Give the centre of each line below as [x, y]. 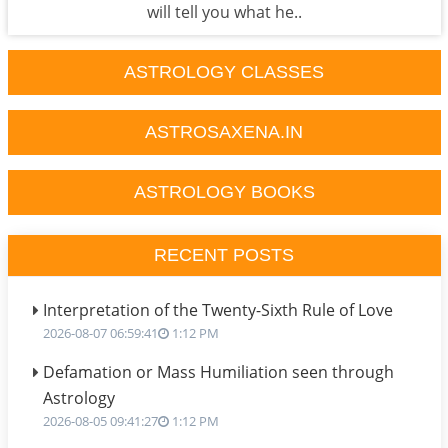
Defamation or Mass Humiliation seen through [218, 372]
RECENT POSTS [224, 255]
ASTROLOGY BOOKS [224, 192]
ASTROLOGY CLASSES [224, 72]
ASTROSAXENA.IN [224, 132]
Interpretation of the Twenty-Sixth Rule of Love [217, 310]
